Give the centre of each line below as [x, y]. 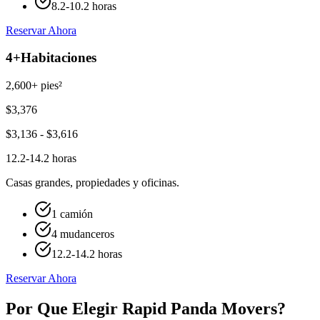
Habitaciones [59, 58]
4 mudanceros [83, 234]
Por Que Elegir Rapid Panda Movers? [146, 309]
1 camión [72, 214]
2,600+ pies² [34, 86]
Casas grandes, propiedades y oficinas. [92, 183]
